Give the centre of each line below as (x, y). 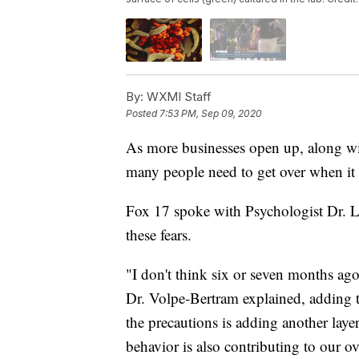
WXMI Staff (177, 96)
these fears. (159, 234)
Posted (143, 113)
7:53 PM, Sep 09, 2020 (211, 113)
